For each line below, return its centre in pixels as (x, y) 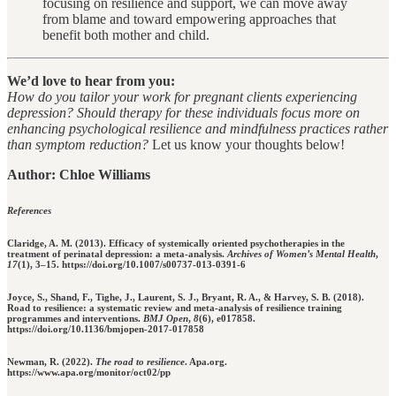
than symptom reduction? (78, 145)
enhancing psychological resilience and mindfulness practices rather (198, 129)
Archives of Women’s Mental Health (301, 254)
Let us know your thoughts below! (247, 145)
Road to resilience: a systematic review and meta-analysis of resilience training (175, 308)
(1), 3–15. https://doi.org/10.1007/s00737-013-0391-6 (132, 265)
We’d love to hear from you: (91, 81)
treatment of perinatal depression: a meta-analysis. (117, 254)
